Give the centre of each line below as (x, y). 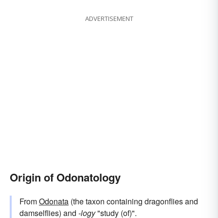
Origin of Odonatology (65, 177)
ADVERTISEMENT (109, 19)
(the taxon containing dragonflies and (133, 201)
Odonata (54, 201)
